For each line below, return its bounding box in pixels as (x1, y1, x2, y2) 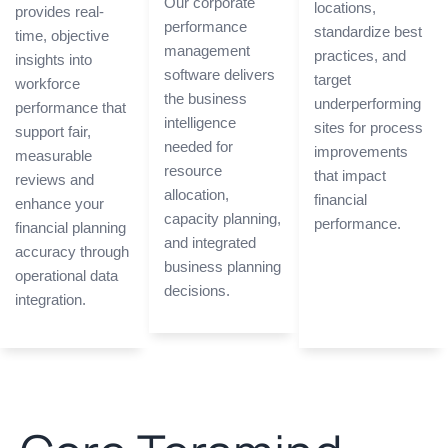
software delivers (164, 66, 276, 84)
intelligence (164, 114, 237, 132)
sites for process (313, 119, 423, 137)
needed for (164, 138, 234, 156)
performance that (15, 99, 126, 117)
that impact (313, 167, 386, 185)
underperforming (313, 95, 421, 113)
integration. (15, 291, 86, 309)
